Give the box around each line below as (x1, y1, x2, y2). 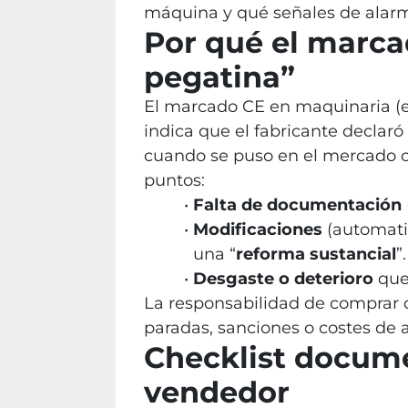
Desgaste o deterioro (192, 269, 373, 289)
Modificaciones (192, 219, 322, 240)
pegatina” (144, 59, 295, 95)
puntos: (144, 170, 205, 190)
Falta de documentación (192, 195, 402, 215)
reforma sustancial (236, 244, 396, 264)
